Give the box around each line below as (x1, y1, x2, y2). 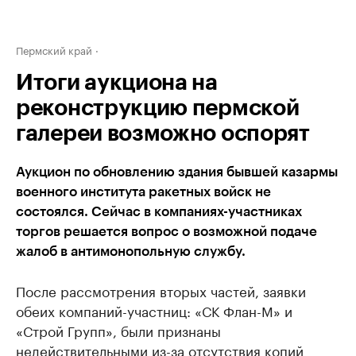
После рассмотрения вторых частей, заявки (16, 280, 306, 300)
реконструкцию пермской (16, 97, 300, 119)
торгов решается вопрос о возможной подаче (16, 225, 317, 238)
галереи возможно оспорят (16, 122, 310, 145)
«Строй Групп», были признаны (16, 319, 221, 340)
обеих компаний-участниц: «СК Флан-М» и (16, 300, 292, 320)
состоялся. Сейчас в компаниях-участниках (16, 205, 302, 219)
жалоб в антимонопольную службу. (16, 245, 246, 258)
